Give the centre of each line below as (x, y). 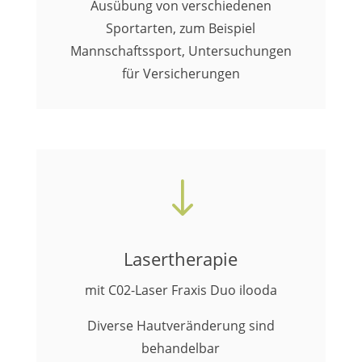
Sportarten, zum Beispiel (181, 28)
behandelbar (181, 348)
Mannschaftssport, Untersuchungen (181, 51)
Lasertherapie (181, 259)
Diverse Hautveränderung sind (181, 326)
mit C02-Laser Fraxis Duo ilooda (181, 290)
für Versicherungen (181, 74)
